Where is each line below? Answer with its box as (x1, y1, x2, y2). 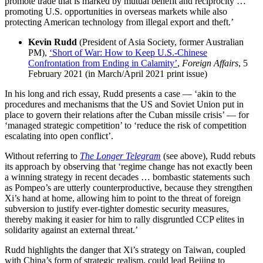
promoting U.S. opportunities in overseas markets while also (5, 6, 227, 16)
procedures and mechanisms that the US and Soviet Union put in (5, 99, 244, 109)
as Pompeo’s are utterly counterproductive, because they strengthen (5, 182, 252, 193)
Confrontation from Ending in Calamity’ (28, 58, 177, 68)
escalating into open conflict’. (5, 130, 113, 141)
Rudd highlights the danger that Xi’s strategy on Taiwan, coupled (5, 244, 245, 255)
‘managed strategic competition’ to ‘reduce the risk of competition (5, 120, 247, 130)
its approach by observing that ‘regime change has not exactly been (5, 161, 252, 171)
